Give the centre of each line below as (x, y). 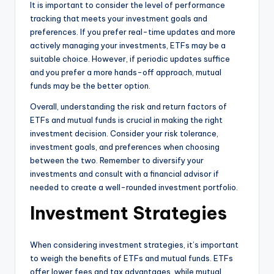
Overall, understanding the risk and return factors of (128, 107)
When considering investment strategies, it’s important (134, 245)
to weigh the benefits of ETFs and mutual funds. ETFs (131, 258)
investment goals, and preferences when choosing (125, 147)
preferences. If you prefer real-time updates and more (133, 32)
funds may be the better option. (90, 86)
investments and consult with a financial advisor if (124, 174)
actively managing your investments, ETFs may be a (128, 46)
